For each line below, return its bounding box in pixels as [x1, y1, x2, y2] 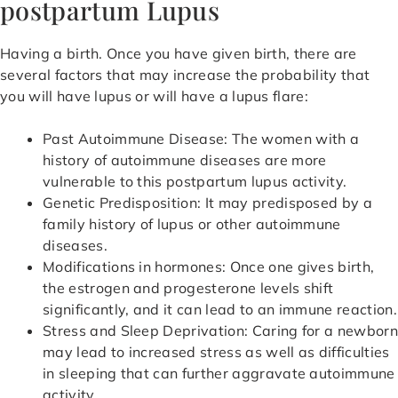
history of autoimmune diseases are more [43, 151, 327, 170]
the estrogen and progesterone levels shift [43, 279, 334, 298]
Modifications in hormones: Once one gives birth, [43, 258, 375, 276]
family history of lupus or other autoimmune [43, 215, 341, 234]
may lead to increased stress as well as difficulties [43, 343, 390, 362]
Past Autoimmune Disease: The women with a [43, 130, 360, 148]
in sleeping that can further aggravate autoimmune [43, 364, 395, 383]
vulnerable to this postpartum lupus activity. [43, 172, 347, 191]
